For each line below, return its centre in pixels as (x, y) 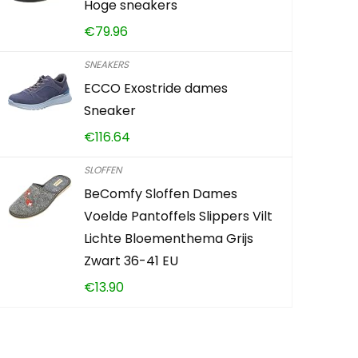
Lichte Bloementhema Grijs (169, 238)
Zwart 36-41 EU (131, 261)
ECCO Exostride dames (156, 88)
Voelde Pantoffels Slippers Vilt (179, 216)
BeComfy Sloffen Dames (161, 193)
